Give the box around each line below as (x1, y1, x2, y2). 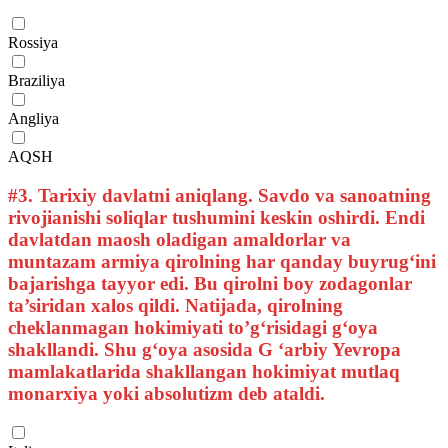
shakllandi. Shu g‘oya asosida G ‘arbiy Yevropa (8, 338, 401, 360)
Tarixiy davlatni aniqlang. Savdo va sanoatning (33, 184, 431, 206)
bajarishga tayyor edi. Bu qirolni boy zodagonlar (8, 272, 412, 294)
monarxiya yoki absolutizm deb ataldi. (8, 382, 325, 404)
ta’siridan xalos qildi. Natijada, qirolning (8, 294, 343, 316)
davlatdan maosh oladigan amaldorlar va (8, 228, 351, 250)
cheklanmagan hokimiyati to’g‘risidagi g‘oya (8, 316, 378, 338)
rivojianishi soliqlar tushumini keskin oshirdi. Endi (8, 206, 425, 228)
